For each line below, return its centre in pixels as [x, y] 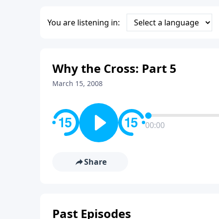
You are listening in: [84, 22]
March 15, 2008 [77, 83]
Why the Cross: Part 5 [114, 68]
